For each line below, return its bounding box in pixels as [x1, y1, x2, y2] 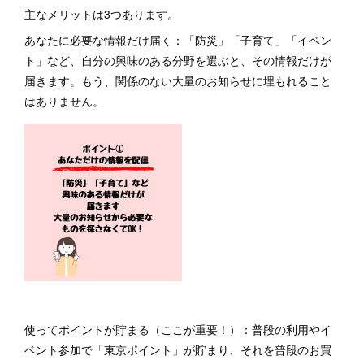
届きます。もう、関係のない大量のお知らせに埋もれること [24, 72, 331, 89]
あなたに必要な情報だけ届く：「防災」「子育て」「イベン [24, 32, 331, 48]
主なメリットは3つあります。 [24, 6, 182, 22]
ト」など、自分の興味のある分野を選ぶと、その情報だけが [24, 52, 331, 68]
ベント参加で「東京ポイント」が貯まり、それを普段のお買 [24, 341, 331, 357]
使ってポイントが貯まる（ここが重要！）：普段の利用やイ [24, 321, 331, 337]
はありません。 [24, 93, 107, 109]
